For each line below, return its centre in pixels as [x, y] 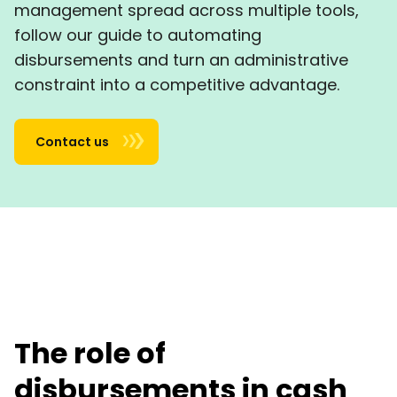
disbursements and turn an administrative [181, 60]
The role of [90, 353]
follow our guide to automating [138, 35]
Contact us [72, 142]
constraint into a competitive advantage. [177, 85]
